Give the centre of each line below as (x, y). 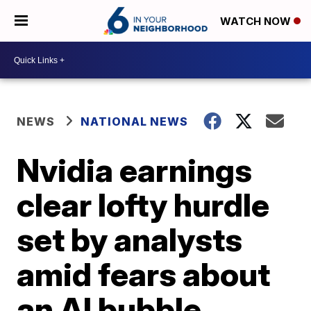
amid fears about (144, 274)
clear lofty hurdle (143, 205)
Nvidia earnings (135, 170)
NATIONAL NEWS (135, 121)
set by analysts (130, 239)
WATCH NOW (257, 22)
